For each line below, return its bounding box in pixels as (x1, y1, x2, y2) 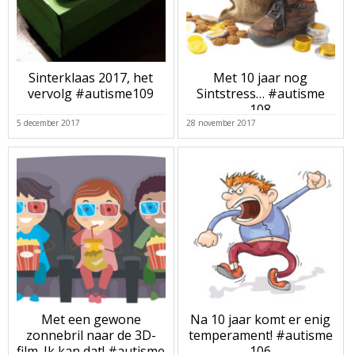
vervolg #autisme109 (28, 85, 155, 103)
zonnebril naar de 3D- (25, 326, 156, 345)
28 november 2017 (185, 116, 256, 128)
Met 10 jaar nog (213, 69, 308, 87)
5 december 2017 (17, 116, 80, 128)
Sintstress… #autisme (196, 85, 325, 103)
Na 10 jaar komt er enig (190, 311, 331, 329)
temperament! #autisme (188, 326, 333, 345)
